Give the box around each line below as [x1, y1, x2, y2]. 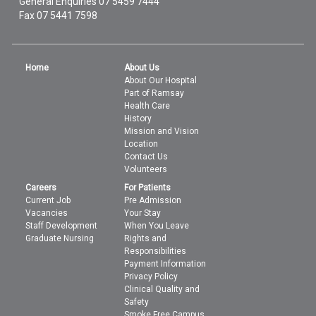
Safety [124, 297, 150, 308]
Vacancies [25, 208, 68, 219]
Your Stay [124, 208, 162, 219]
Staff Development [25, 221, 98, 231]
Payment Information [124, 259, 207, 269]
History [124, 114, 152, 124]
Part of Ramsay [124, 88, 185, 99]
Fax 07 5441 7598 [19, 10, 98, 22]
